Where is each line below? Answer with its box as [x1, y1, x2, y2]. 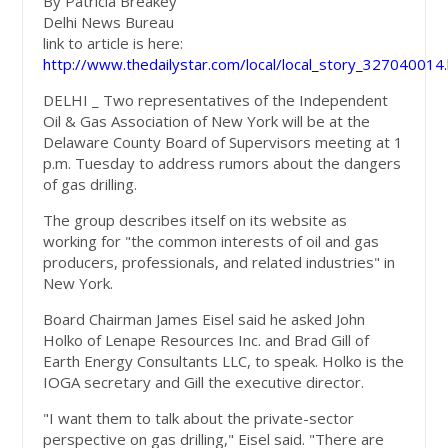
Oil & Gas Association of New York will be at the [43, 111, 371, 132]
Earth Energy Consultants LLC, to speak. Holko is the [43, 351, 405, 372]
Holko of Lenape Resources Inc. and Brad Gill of [43, 330, 370, 351]
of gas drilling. [43, 174, 138, 195]
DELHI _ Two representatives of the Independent [43, 90, 389, 111]
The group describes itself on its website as [43, 210, 348, 231]
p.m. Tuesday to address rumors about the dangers [43, 153, 402, 174]
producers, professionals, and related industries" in [43, 252, 396, 273]
